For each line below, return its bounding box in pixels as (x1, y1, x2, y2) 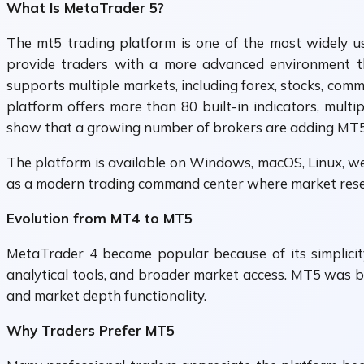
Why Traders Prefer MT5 (6, 322, 175, 340)
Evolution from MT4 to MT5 (6, 210, 193, 227)
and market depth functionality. (6, 287, 206, 305)
